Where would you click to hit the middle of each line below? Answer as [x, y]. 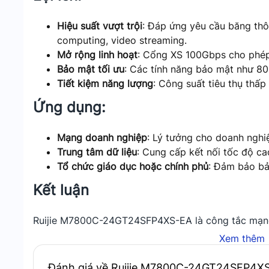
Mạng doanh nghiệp [102, 138]
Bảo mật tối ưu [91, 69]
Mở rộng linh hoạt [97, 55]
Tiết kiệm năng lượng [105, 83]
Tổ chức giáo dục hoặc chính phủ [133, 166]
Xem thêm [242, 238]
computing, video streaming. [122, 40]
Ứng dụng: [69, 107]
